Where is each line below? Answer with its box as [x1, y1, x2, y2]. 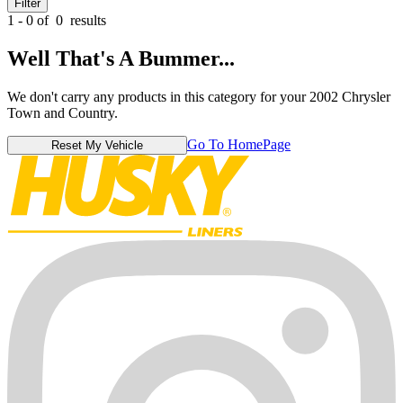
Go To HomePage [187, 136, 291, 152]
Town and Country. [7, 104, 118, 121]
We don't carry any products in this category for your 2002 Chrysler [7, 88, 390, 104]
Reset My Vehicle [51, 138, 143, 152]
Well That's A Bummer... [7, 46, 235, 70]
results [67, 12, 106, 28]
